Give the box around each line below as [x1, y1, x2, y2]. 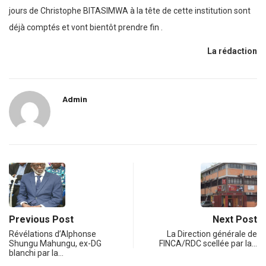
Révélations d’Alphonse [9, 229, 96, 239]
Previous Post [9, 214, 74, 226]
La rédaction [207, 46, 257, 56]
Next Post [213, 214, 257, 226]
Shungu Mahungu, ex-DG [9, 239, 102, 249]
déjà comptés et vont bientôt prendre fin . [9, 23, 163, 33]
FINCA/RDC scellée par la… [159, 239, 257, 249]
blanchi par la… [9, 248, 64, 258]
